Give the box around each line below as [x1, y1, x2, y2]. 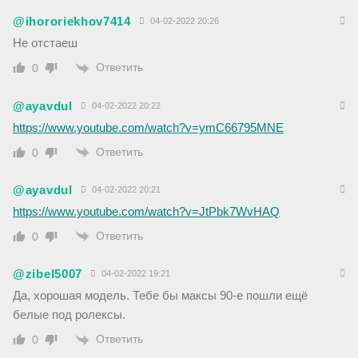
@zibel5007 [13, 267, 82, 281]
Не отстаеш [13, 36, 78, 50]
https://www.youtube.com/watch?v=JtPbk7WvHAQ [13, 204, 280, 218]
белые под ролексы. [13, 308, 125, 322]
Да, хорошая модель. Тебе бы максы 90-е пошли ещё [13, 288, 308, 303]
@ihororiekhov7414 [13, 14, 131, 29]
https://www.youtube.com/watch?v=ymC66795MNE [13, 120, 284, 134]
